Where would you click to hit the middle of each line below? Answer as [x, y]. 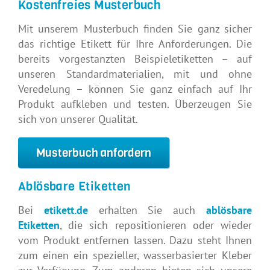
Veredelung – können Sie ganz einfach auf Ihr [135, 89]
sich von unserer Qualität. [78, 119]
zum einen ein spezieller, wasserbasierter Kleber [135, 255]
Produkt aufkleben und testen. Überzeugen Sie [135, 104]
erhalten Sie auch [147, 210]
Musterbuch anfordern [94, 152]
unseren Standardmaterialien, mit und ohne [135, 74]
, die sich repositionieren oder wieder [156, 225]
